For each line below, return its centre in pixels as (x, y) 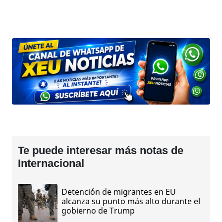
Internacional (51, 163)
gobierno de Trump (98, 211)
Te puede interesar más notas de (101, 150)
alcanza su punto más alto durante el (131, 201)
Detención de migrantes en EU (119, 192)
